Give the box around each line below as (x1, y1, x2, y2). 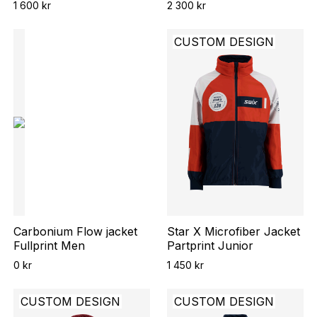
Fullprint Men (13, 238, 85, 253)
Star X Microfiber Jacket (167, 224, 300, 238)
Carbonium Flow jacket (13, 224, 137, 238)
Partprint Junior (167, 238, 253, 253)
